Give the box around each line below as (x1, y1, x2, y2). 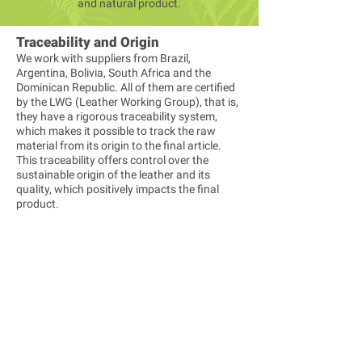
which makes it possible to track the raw (16, 124, 216, 137)
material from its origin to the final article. (16, 139, 221, 152)
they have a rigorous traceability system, (16, 110, 217, 123)
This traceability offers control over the (16, 154, 208, 166)
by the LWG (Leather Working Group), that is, (16, 95, 238, 108)
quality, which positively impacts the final (16, 183, 219, 196)
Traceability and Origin (16, 34, 159, 50)
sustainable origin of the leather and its (16, 168, 210, 181)
